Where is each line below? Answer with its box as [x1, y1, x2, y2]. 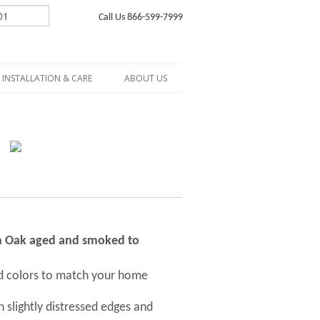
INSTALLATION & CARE [1, 72, 92, 84]
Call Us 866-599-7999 [98, 12, 183, 23]
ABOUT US [124, 72, 167, 84]
